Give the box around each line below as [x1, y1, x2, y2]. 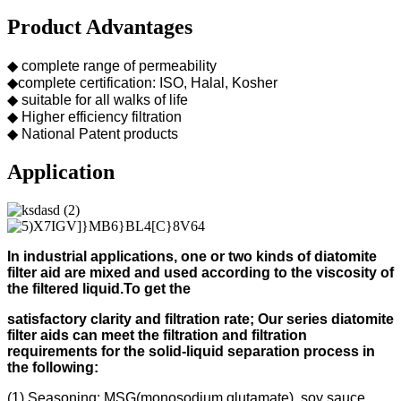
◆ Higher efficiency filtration [7, 109, 182, 125]
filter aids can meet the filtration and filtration [7, 327, 307, 343]
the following [7, 359, 94, 375]
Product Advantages [7, 15, 192, 39]
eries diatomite [294, 311, 394, 327]
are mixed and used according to [64, 264, 287, 280]
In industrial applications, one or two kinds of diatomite [7, 248, 377, 264]
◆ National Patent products [7, 126, 178, 142]
